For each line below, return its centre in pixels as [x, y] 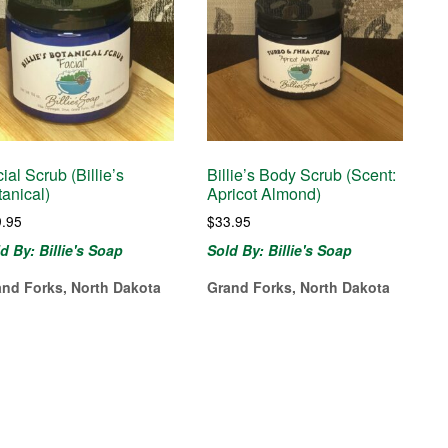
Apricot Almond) [264, 194]
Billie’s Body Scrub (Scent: [302, 175]
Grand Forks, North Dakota [299, 287]
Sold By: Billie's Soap [280, 250]
